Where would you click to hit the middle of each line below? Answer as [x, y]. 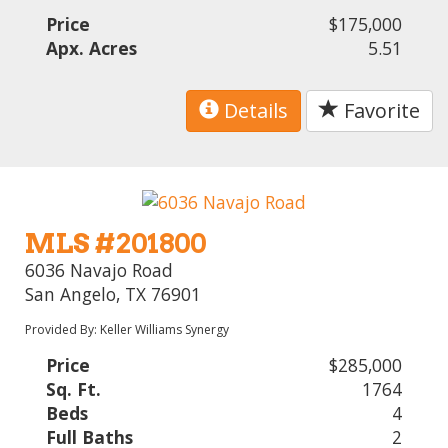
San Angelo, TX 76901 [113, 293]
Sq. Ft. [74, 388]
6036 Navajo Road [99, 269]
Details [253, 111]
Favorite [379, 111]
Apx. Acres [92, 48]
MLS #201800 [116, 243]
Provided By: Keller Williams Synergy [127, 329]
